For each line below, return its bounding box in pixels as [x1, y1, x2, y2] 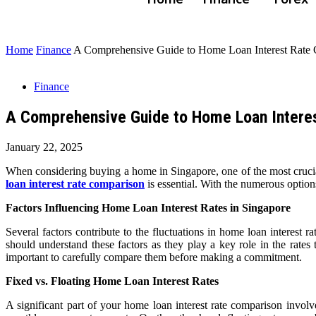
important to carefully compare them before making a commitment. [6, 250, 302, 263]
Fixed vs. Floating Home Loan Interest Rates [6, 274, 219, 287]
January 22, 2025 [6, 140, 83, 153]
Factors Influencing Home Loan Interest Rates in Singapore [6, 201, 291, 214]
